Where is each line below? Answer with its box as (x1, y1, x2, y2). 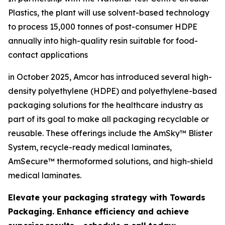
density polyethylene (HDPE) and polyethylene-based (8, 86, 217, 96)
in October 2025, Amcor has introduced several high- (8, 72, 212, 82)
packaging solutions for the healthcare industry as (8, 100, 203, 110)
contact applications (8, 50, 88, 60)
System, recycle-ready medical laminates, (8, 142, 172, 153)
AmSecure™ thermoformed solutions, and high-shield (8, 156, 213, 167)
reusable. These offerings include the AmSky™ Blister (8, 128, 212, 139)
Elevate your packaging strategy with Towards (8, 192, 205, 203)
